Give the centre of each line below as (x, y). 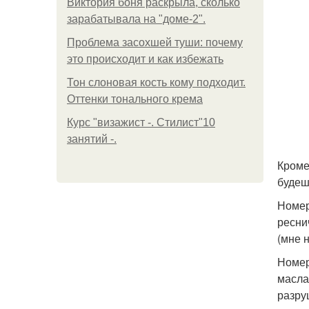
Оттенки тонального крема (135, 99)
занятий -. (92, 139)
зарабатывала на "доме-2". (136, 19)
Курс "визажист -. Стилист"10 (141, 122)
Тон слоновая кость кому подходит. (156, 82)
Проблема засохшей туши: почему (155, 42)
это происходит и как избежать (145, 59)
